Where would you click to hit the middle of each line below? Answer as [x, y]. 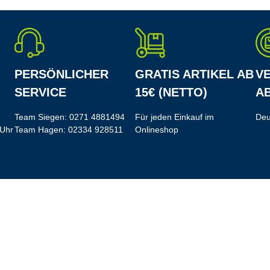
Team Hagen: [41, 130]
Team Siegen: [42, 117]
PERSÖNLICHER [61, 74]
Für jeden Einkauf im [174, 117]
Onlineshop [157, 130]
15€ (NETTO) [171, 93]
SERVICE [40, 93]
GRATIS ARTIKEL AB [194, 74]
